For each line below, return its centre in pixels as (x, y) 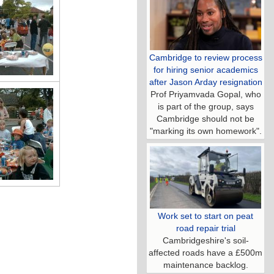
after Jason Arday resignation (206, 82)
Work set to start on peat (206, 216)
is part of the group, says (206, 106)
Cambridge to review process (206, 57)
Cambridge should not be (206, 118)
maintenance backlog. (206, 265)
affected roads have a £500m (206, 253)
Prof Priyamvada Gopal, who (206, 94)
